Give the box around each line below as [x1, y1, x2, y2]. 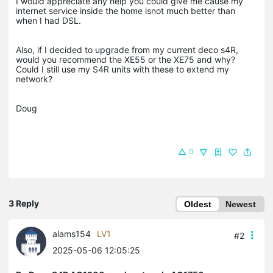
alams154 [52, 228, 91, 239]
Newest [225, 199, 256, 209]
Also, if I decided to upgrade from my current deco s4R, [16, 44, 238, 55]
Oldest [184, 199, 211, 209]
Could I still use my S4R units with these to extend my [16, 63, 229, 74]
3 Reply [9, 197, 39, 208]
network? [16, 73, 52, 84]
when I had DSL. [16, 15, 81, 26]
